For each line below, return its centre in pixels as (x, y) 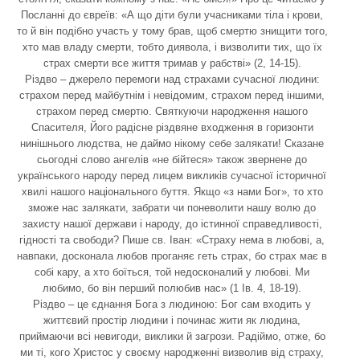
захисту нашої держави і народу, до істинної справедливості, (172, 223)
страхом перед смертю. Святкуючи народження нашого (172, 111)
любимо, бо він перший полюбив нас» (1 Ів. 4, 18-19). (172, 288)
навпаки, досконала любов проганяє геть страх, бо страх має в (172, 256)
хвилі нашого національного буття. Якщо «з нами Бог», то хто (172, 191)
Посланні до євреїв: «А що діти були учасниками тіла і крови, (172, 14)
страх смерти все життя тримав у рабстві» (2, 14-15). (172, 63)
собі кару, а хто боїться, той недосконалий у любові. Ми (172, 272)
